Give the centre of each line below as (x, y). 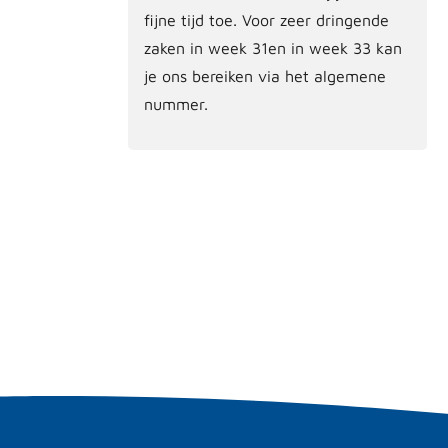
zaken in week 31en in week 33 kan (273, 47)
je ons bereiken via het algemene (265, 75)
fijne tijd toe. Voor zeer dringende (266, 19)
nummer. (176, 103)
